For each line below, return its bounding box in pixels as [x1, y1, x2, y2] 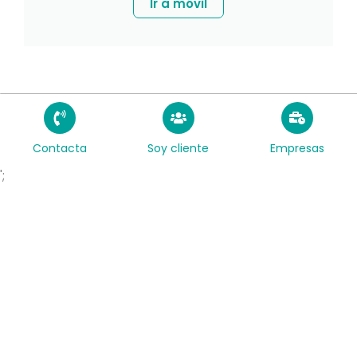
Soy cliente [147, 140, 210, 157]
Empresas [270, 140, 325, 157]
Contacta [32, 140, 87, 157]
